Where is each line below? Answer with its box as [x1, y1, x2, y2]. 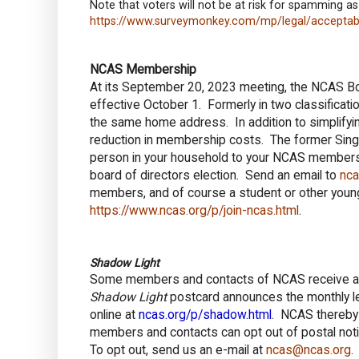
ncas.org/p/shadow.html [139, 306, 272, 322]
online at [90, 306, 139, 322]
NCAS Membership [90, 61, 196, 77]
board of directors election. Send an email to [90, 167, 340, 183]
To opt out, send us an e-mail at [90, 341, 266, 357]
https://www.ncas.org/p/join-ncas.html [90, 202, 299, 218]
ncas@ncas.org [266, 341, 351, 357]
